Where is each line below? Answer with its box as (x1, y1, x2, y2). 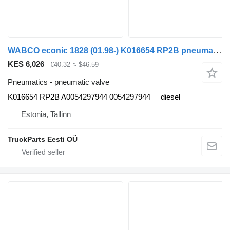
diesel (161, 92, 180, 101)
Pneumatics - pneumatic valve (8, 77, 109, 86)
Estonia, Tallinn (21, 109, 71, 119)
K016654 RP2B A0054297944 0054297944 (8, 92, 150, 101)
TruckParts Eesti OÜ (8, 135, 78, 143)
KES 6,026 (8, 60, 44, 69)
